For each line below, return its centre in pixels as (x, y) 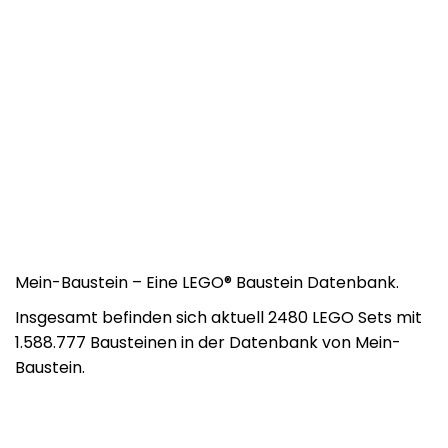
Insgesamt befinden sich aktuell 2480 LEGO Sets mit (218, 317)
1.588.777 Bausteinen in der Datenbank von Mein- (208, 342)
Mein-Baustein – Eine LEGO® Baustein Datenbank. (207, 282)
